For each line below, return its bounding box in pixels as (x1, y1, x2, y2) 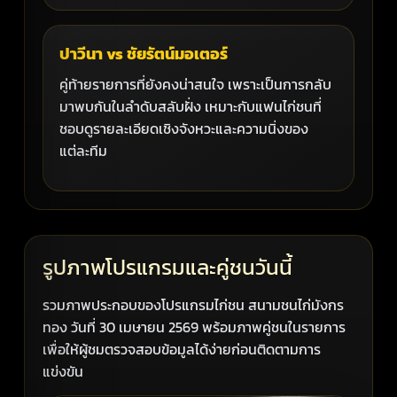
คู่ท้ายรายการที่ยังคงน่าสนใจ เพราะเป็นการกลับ (59, 73, 332, 95)
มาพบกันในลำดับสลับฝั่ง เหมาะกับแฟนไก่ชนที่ (59, 95, 323, 117)
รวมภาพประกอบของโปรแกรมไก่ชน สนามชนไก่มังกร (43, 293, 345, 315)
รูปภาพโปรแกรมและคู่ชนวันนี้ (43, 251, 293, 283)
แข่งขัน (43, 360, 84, 382)
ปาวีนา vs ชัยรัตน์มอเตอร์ (59, 41, 229, 66)
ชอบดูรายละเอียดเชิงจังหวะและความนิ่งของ (59, 117, 309, 139)
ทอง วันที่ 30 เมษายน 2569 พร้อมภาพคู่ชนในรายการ (43, 315, 346, 338)
